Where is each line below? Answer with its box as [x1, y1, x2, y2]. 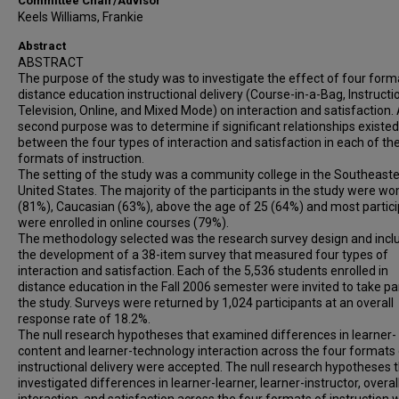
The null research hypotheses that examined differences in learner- [18, 328, 396, 342]
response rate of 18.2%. [18, 312, 151, 326]
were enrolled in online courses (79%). [18, 216, 229, 230]
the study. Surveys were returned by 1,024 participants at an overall [18, 296, 394, 310]
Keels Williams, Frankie [18, 10, 143, 24]
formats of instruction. [18, 151, 144, 166]
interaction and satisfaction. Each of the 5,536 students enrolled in [18, 264, 388, 278]
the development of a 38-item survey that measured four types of [18, 248, 388, 262]
